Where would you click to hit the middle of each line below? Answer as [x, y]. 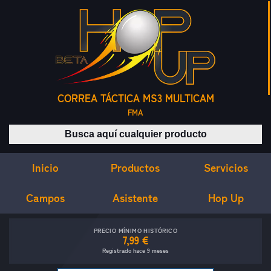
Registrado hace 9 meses [135, 251]
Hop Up [226, 198]
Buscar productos [172, 131]
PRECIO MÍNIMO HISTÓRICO [135, 231]
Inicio [45, 167]
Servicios [226, 167]
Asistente [135, 198]
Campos [45, 198]
